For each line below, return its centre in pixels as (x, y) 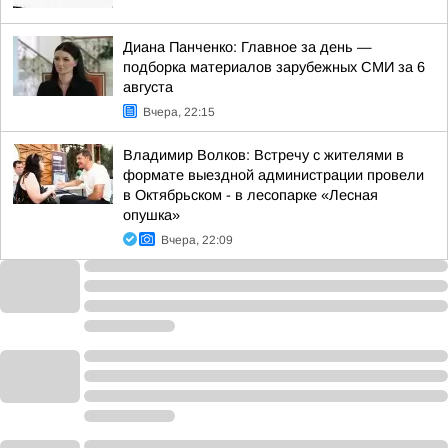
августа (148, 87)
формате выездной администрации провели (273, 175)
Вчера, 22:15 (179, 112)
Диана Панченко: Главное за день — (247, 47)
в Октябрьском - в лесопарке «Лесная (250, 195)
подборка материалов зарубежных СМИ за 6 (274, 67)
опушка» (151, 215)
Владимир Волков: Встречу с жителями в (263, 155)
